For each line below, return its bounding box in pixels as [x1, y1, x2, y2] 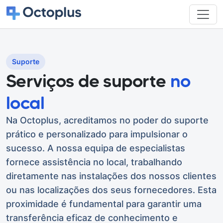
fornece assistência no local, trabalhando [6, 157, 182, 167]
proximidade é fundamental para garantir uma [6, 199, 202, 209]
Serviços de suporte [6, 70, 170, 92]
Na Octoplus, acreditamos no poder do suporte [6, 115, 209, 125]
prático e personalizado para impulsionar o [6, 129, 188, 139]
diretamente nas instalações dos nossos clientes [6, 171, 217, 181]
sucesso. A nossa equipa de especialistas [6, 143, 185, 153]
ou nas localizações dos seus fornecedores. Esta [6, 185, 217, 195]
